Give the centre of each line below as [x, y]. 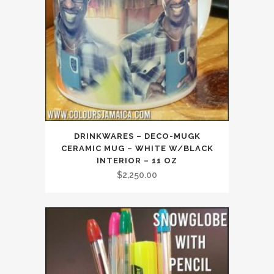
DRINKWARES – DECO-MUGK [137, 136]
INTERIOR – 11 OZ [137, 161]
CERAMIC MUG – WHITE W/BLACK [137, 149]
